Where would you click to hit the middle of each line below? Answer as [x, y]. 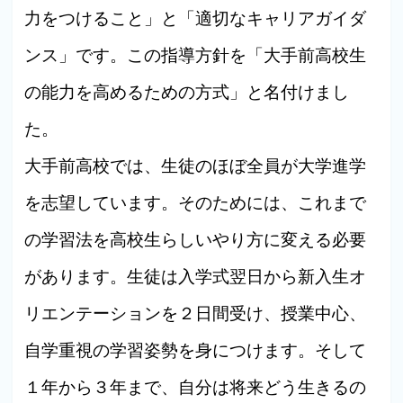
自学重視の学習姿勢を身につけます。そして [196, 350]
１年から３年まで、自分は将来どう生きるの [196, 387]
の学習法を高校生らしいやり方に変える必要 [196, 239]
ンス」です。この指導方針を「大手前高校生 [196, 55]
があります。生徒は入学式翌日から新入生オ [196, 276]
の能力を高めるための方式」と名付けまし [187, 92]
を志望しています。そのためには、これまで [196, 202]
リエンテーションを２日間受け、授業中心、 [196, 313]
